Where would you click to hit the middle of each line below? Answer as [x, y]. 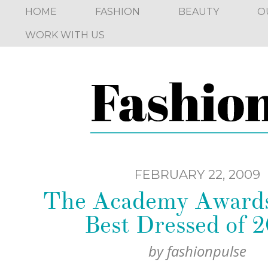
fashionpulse [207, 251]
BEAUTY [199, 12]
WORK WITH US [65, 35]
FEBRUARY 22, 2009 [197, 174]
